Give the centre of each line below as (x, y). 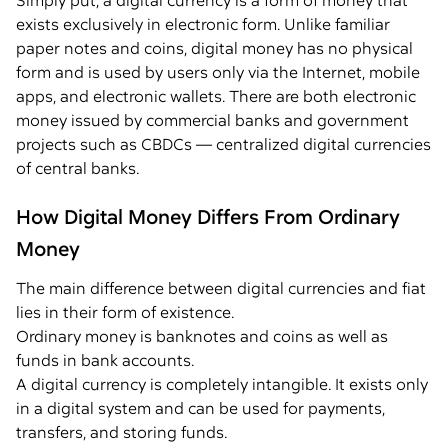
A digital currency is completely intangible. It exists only (222, 384)
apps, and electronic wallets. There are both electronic (216, 96)
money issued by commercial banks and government (212, 120)
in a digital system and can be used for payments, (200, 408)
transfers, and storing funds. (121, 432)
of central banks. (77, 168)
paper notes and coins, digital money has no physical (214, 48)
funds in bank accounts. (105, 360)
